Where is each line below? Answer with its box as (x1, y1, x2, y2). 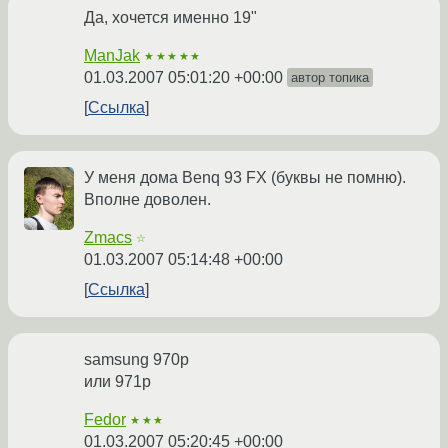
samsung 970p (84, 351, 189, 369)
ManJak (84, 47, 140, 65)
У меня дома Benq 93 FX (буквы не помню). (84, 169, 406, 187)
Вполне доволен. (84, 191, 211, 209)
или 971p (84, 373, 151, 391)
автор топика (291, 70, 369, 86)
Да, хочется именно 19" (84, 9, 257, 27)
